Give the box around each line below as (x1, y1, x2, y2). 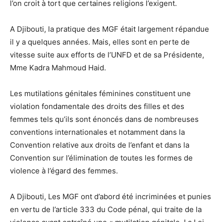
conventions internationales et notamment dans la (10, 127, 185, 137)
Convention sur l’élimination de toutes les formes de (10, 153, 193, 163)
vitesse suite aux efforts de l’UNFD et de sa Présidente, (10, 50, 204, 59)
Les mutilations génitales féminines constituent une (10, 88, 191, 98)
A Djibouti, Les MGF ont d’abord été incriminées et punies (10, 191, 211, 201)
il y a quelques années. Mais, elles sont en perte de (10, 37, 190, 47)
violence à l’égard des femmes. (10, 166, 118, 175)
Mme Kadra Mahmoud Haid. (10, 62, 106, 72)
